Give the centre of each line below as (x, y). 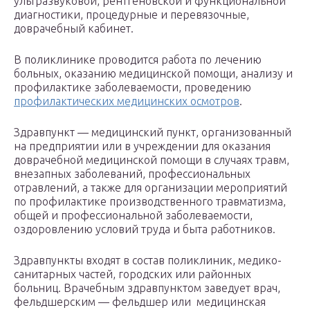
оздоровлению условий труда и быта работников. (145, 229)
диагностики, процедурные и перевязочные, (131, 15)
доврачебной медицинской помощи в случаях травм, (152, 160)
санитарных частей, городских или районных (133, 274)
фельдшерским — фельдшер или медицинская (140, 302)
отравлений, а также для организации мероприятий (151, 188)
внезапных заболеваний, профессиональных (132, 174)
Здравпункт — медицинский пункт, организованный (153, 133)
